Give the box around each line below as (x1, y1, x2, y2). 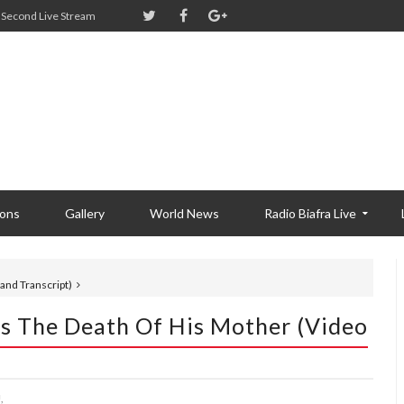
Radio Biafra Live (264, 206, 356, 221)
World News (150, 206, 219, 221)
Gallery (65, 206, 105, 221)
